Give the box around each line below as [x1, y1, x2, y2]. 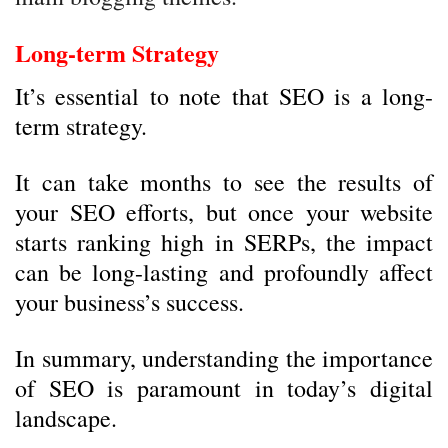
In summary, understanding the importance [15, 342, 433, 374]
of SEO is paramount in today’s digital [15, 372, 433, 404]
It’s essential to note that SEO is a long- [15, 80, 433, 112]
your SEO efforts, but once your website [15, 196, 433, 228]
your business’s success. [15, 286, 244, 318]
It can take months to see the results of [15, 166, 433, 198]
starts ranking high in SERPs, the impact [15, 226, 433, 258]
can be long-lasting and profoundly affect [15, 256, 433, 288]
